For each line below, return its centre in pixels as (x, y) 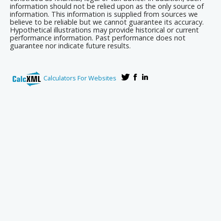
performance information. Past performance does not (98, 38)
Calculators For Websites (80, 78)
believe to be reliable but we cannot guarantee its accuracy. (107, 22)
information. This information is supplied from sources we (104, 14)
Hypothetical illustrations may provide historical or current (104, 30)
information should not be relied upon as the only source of (107, 6)
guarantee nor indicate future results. (70, 46)
